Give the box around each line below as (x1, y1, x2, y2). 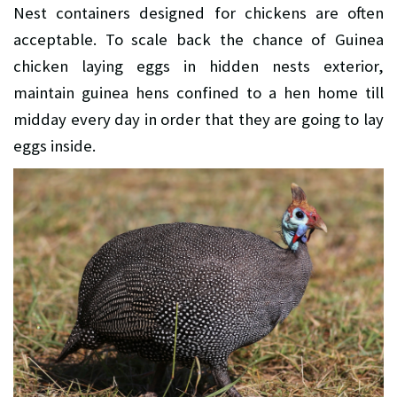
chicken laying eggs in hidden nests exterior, (13, 55, 384, 76)
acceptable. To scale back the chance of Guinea (13, 28, 384, 50)
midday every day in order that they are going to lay (13, 108, 384, 129)
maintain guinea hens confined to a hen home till (13, 82, 384, 103)
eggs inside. (13, 135, 96, 156)
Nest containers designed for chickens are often (13, 2, 384, 23)
